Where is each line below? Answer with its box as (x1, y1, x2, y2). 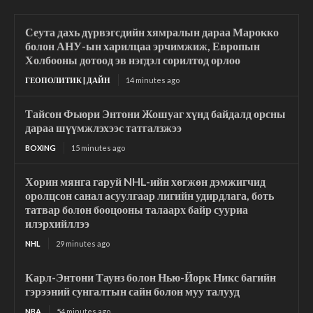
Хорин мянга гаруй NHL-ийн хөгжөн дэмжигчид (25, 174, 265, 188)
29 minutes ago (56, 238, 110, 248)
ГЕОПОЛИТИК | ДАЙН (25, 75, 110, 85)
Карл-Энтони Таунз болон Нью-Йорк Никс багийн (25, 270, 276, 284)
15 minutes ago (71, 143, 125, 152)
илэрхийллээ (25, 216, 89, 230)
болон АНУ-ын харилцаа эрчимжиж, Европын (25, 38, 260, 52)
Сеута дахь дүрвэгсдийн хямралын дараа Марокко (25, 24, 279, 38)
